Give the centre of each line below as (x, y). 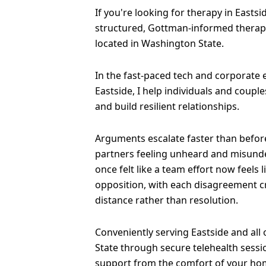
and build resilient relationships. (167, 106)
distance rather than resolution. (167, 200)
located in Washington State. (159, 43)
